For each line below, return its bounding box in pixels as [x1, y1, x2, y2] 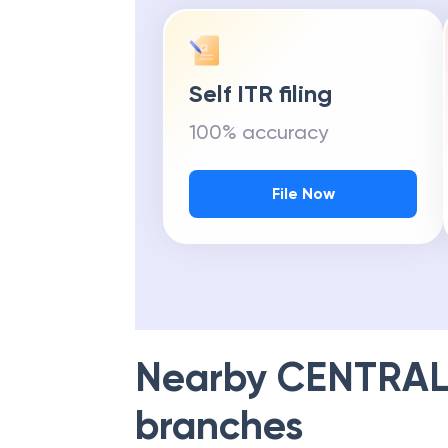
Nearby [135, 353, 277, 402]
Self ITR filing [189, 79, 332, 108]
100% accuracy [189, 120, 328, 144]
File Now [271, 184, 335, 203]
